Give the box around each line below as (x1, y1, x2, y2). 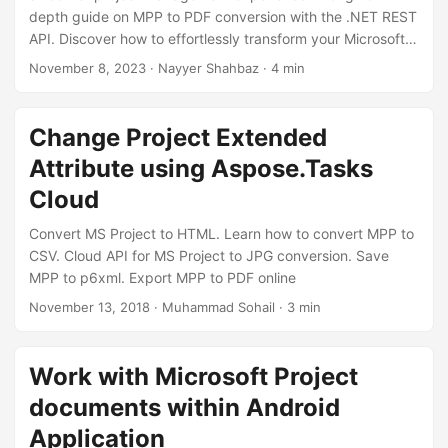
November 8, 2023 (29, 60, 146, 76)
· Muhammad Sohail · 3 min (150, 299, 321, 315)
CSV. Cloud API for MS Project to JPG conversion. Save (29, 247, 389, 264)
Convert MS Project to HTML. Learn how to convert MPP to (29, 225, 414, 242)
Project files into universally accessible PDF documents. (29, 52, 391, 69)
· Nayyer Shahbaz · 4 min (146, 60, 305, 76)
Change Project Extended (29, 123, 327, 152)
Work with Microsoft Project (29, 362, 358, 391)
